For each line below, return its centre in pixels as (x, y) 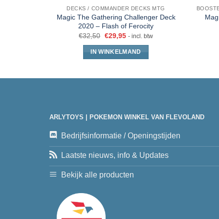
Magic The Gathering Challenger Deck (116, 17)
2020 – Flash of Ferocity (116, 26)
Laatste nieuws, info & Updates (115, 155)
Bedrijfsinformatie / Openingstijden (120, 136)
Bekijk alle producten (97, 175)
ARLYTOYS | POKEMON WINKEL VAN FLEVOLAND (127, 117)
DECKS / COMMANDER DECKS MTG (116, 8)
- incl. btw (140, 36)
